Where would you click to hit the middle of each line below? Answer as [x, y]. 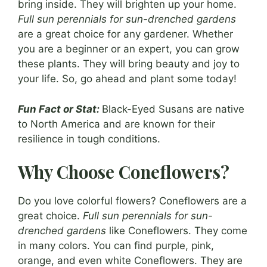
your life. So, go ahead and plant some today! [127, 79]
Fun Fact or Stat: [59, 109]
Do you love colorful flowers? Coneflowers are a [132, 201]
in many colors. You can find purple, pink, [116, 246]
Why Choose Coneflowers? [124, 172]
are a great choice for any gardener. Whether [125, 34]
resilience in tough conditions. [89, 139]
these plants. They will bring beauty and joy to [129, 64]
